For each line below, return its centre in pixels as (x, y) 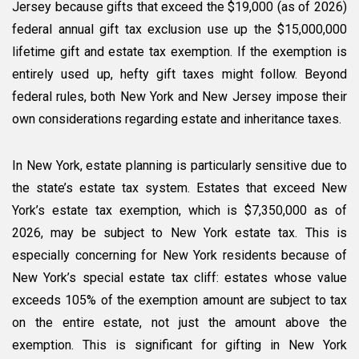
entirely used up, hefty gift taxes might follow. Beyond (179, 75)
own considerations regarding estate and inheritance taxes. (177, 119)
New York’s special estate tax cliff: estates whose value (179, 278)
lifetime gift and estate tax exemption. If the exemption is (179, 52)
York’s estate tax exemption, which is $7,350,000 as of (179, 211)
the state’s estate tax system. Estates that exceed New (179, 188)
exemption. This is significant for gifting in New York (179, 345)
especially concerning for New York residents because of (179, 256)
